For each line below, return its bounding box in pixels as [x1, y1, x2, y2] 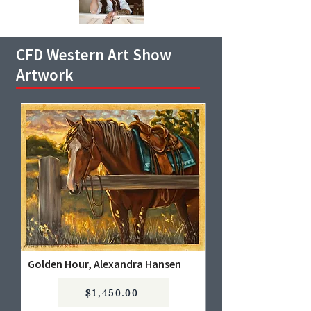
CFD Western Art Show [16, 44, 171, 65]
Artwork [16, 65, 73, 85]
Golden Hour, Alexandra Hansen [28, 257, 181, 271]
